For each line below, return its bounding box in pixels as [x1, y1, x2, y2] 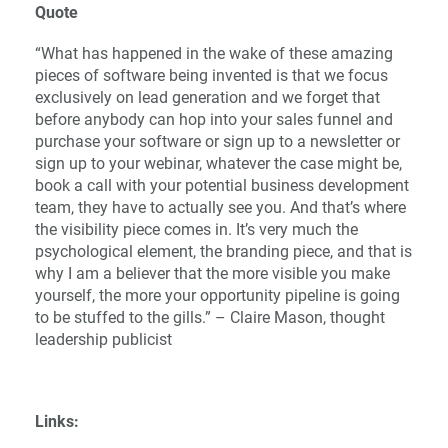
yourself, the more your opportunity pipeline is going [34, 285, 400, 305]
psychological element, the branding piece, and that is [34, 241, 412, 261]
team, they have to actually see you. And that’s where [34, 197, 406, 217]
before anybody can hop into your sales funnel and [34, 109, 393, 129]
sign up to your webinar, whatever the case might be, [34, 153, 402, 173]
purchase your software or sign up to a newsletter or [34, 131, 400, 151]
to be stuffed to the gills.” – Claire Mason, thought [34, 307, 385, 327]
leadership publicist [34, 329, 172, 349]
